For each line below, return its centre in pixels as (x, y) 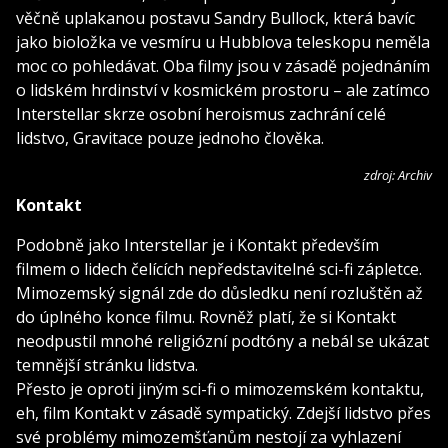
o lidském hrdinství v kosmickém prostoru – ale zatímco (223, 89)
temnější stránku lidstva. (107, 364)
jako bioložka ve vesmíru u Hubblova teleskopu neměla (223, 41)
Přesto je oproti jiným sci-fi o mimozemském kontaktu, (220, 388)
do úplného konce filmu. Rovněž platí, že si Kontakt (206, 316)
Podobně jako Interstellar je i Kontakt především (197, 244)
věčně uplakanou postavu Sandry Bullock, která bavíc (215, 17)
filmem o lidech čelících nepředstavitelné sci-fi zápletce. (219, 268)
